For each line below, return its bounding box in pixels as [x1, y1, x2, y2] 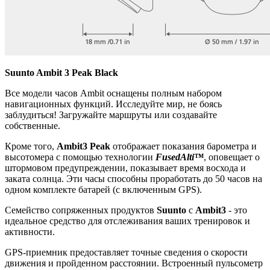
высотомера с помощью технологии [5, 152, 155, 162]
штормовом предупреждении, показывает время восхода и [5, 163, 246, 173]
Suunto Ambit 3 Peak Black [5, 67, 118, 78]
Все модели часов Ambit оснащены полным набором [5, 88, 222, 98]
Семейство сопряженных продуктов [5, 205, 157, 215]
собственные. [5, 121, 60, 131]
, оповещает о [204, 152, 260, 162]
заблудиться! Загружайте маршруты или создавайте [5, 110, 217, 120]
